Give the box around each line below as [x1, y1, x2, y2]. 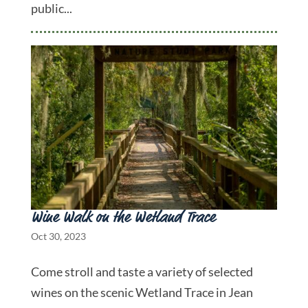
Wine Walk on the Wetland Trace [30, 210, 215, 227]
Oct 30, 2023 [30, 230, 86, 243]
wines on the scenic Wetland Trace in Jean [30, 285, 253, 300]
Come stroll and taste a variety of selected [30, 264, 253, 280]
